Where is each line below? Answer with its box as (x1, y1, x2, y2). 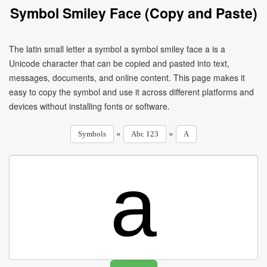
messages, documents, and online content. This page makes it (9, 72, 245, 83)
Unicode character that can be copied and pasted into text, (9, 57, 229, 69)
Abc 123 (131, 129, 159, 138)
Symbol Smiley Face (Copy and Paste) (10, 3, 257, 23)
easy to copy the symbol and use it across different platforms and (9, 86, 254, 98)
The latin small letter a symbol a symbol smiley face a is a (9, 43, 225, 55)
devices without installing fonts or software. (9, 100, 170, 112)
